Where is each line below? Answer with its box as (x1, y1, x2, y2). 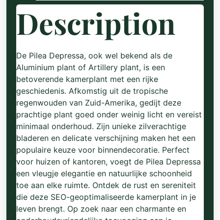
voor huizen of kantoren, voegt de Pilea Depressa (16, 156, 201, 166)
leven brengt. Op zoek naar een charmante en (16, 203, 187, 214)
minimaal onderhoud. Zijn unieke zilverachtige (16, 121, 187, 131)
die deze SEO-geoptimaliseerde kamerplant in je (16, 192, 196, 202)
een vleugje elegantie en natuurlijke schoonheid (16, 168, 192, 178)
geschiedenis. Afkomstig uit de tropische (16, 85, 168, 96)
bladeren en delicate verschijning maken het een (16, 133, 196, 143)
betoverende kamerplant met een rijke (16, 74, 159, 84)
